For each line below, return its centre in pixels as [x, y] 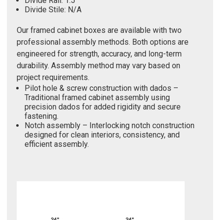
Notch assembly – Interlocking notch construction [110, 125]
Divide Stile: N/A [53, 9]
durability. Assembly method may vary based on [98, 65]
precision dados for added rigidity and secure [103, 107]
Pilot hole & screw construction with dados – [102, 88]
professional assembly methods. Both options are [103, 42]
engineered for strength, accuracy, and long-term [99, 54]
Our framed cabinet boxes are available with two [99, 30]
